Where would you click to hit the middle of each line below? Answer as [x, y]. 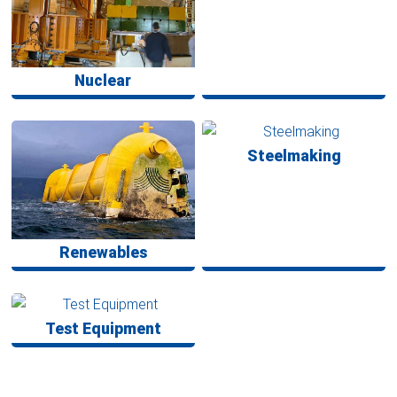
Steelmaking [294, 156]
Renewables [103, 253]
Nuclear [103, 80]
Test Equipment [103, 328]
